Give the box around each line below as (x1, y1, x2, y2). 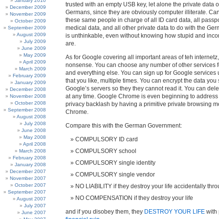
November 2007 (10, 175, 46, 181)
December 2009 (10, 4, 46, 10)
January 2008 (15, 162, 46, 167)
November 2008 (10, 93, 46, 99)
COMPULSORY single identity (75, 159, 155, 166)
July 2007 (24, 203, 46, 208)
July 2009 (24, 39, 46, 44)
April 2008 (23, 141, 46, 147)
